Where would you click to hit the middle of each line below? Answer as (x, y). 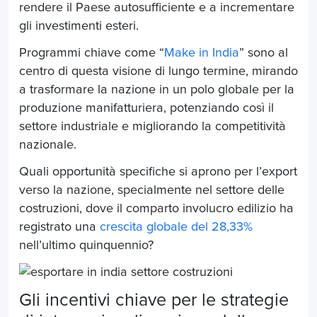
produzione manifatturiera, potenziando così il (146, 108)
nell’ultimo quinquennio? (86, 245)
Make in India (202, 53)
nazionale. (48, 145)
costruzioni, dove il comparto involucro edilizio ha (156, 208)
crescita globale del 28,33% (176, 227)
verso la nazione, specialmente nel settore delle (152, 190)
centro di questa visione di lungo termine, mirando (158, 71)
